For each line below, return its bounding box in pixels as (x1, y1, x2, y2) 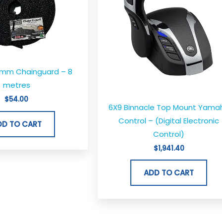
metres (2, 79, 30, 90)
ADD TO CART (144, 167, 194, 178)
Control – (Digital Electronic (118, 115, 220, 126)
